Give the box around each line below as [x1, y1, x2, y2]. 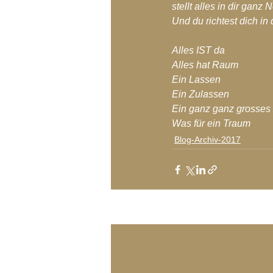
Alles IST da [172, 45, 225, 55]
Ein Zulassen [172, 89, 229, 99]
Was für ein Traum [172, 118, 250, 129]
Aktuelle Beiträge [111, 210, 194, 222]
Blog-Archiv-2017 [174, 135, 241, 144]
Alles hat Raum [172, 60, 238, 70]
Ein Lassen [172, 74, 221, 85]
